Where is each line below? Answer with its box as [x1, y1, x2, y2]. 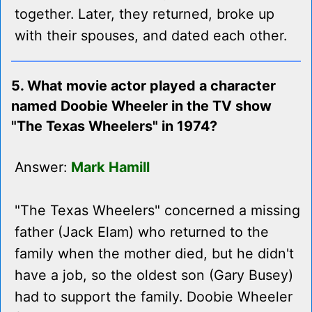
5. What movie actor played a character [11, 77, 276, 95]
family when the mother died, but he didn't [15, 245, 294, 263]
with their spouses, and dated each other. [15, 27, 287, 45]
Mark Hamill [71, 159, 150, 176]
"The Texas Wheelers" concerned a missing [15, 202, 300, 219]
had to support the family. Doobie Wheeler [15, 288, 292, 306]
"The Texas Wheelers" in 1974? [11, 118, 217, 135]
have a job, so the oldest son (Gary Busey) [15, 267, 293, 284]
